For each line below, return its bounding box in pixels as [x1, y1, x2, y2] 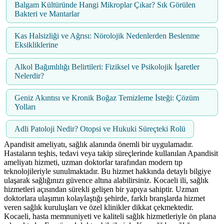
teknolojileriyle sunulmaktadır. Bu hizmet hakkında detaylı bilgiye [4, 167, 211, 176]
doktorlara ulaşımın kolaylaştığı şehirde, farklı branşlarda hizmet [4, 194, 205, 203]
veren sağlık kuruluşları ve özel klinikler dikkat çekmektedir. [4, 203, 193, 212]
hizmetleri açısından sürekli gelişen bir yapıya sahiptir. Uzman [4, 185, 198, 194]
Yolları [14, 102, 35, 111]
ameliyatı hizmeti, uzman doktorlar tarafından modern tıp [4, 158, 182, 167]
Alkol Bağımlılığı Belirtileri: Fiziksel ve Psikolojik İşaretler [14, 62, 199, 71]
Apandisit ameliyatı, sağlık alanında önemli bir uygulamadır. [4, 140, 193, 149]
